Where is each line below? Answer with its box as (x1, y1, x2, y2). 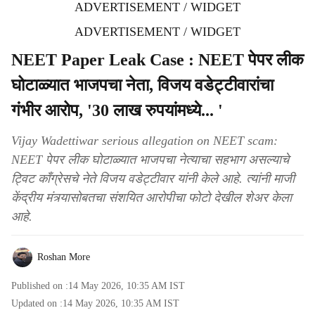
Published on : (11, 281, 68, 291)
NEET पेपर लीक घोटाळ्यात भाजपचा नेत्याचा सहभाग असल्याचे (11, 153, 289, 167)
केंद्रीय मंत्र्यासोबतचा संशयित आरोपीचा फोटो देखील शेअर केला (11, 191, 292, 205)
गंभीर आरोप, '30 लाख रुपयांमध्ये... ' (11, 101, 223, 120)
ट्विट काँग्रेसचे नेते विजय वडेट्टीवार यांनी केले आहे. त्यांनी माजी (11, 172, 295, 186)
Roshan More (37, 252, 90, 262)
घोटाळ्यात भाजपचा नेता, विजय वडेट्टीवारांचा (11, 76, 274, 94)
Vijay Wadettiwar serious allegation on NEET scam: (11, 134, 278, 148)
